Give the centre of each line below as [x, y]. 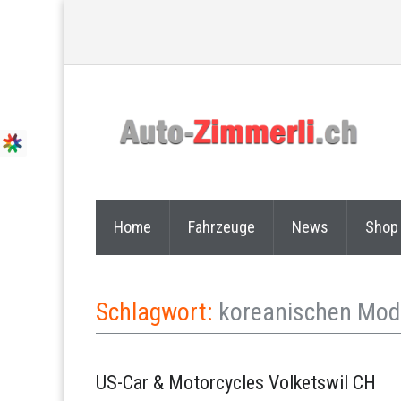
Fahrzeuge [222, 227]
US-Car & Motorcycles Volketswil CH [236, 383]
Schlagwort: [157, 312]
